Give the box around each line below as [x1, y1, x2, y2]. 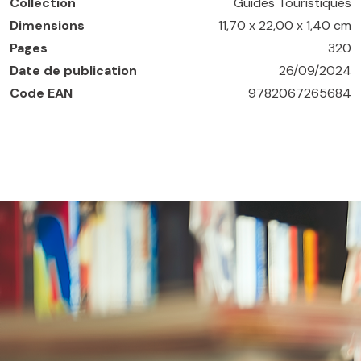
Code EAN [10, 84, 73, 102]
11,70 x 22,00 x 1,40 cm [218, 16, 351, 34]
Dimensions [10, 16, 85, 34]
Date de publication [10, 61, 137, 79]
